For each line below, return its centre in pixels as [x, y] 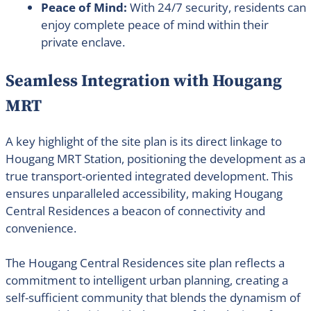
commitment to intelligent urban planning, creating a [146, 280]
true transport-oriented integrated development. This [149, 176]
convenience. [41, 228]
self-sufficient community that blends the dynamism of [153, 298]
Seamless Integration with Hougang [143, 81]
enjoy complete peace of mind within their [154, 25]
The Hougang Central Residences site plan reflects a [145, 263]
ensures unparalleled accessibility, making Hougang [144, 193]
